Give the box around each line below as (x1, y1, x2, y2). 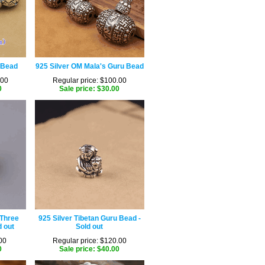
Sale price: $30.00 (59, 85, 119, 93)
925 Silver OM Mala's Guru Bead (35, 62, 144, 70)
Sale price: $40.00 (59, 245, 119, 253)
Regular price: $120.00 (52, 237, 127, 245)
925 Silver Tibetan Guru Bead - (38, 214, 141, 222)
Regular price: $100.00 (52, 76, 127, 85)
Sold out (76, 222, 103, 231)
